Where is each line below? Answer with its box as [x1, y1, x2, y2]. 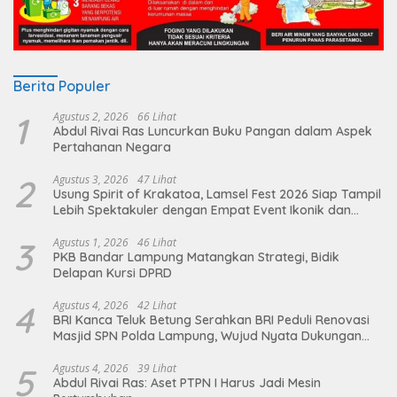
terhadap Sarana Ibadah [53, 344, 201, 361]
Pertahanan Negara [53, 139, 171, 156]
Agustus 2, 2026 [53, 109, 128, 125]
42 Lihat [137, 298, 176, 314]
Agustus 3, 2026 [53, 172, 128, 188]
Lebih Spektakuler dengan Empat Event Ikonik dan [53, 202, 351, 219]
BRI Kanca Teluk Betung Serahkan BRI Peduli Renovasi [53, 312, 370, 329]
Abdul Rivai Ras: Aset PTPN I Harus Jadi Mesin [53, 375, 321, 392]
